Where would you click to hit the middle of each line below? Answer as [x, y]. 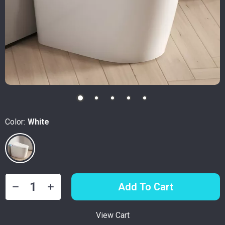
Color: [15, 122]
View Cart [113, 215]
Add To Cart [146, 187]
